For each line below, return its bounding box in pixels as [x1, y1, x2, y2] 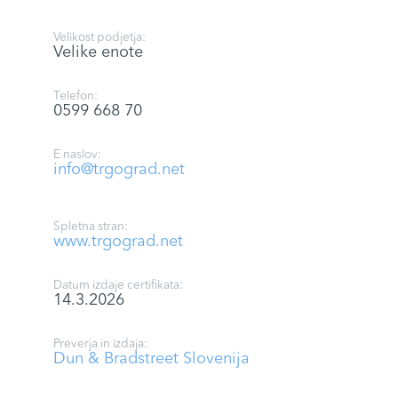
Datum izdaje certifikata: [53, 280, 183, 291]
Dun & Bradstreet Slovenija [53, 351, 250, 367]
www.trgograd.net [53, 234, 183, 250]
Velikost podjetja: [53, 32, 146, 44]
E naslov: [53, 149, 101, 161]
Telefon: [53, 91, 98, 102]
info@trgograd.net [53, 162, 185, 178]
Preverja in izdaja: [53, 338, 147, 350]
